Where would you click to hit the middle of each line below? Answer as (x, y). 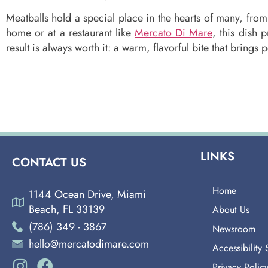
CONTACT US (49, 162)
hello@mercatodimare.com (89, 244)
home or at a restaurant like (70, 33)
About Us (231, 209)
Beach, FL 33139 (66, 209)
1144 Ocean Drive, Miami (87, 194)
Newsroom (234, 229)
